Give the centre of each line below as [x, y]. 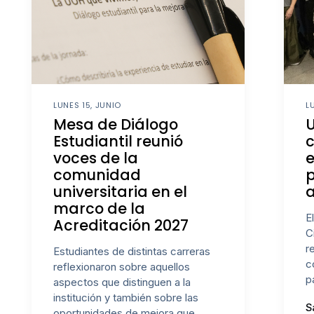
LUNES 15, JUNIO [87, 105]
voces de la [96, 158]
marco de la [100, 209]
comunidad [97, 175]
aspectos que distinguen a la [122, 282]
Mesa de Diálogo [116, 125]
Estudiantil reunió [118, 142]
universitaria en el [121, 192]
